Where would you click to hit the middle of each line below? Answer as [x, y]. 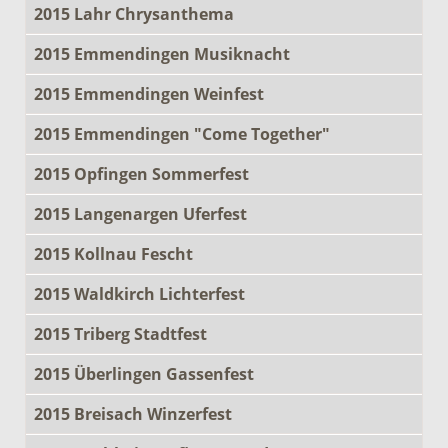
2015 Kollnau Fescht [113, 253]
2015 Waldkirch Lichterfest [139, 293]
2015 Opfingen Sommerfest [141, 173]
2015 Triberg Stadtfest [120, 333]
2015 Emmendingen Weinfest [149, 93]
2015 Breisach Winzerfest [133, 413]
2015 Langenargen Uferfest [140, 213]
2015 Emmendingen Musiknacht [162, 53]
